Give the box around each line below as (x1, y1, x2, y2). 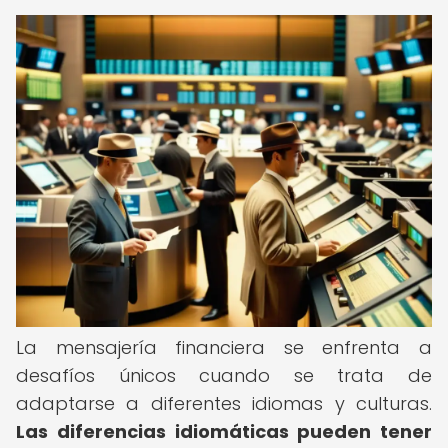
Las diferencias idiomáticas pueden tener (16, 419, 432, 444)
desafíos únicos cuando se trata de (16, 363, 432, 388)
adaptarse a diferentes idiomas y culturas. (16, 391, 432, 416)
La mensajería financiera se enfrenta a (16, 335, 432, 360)
